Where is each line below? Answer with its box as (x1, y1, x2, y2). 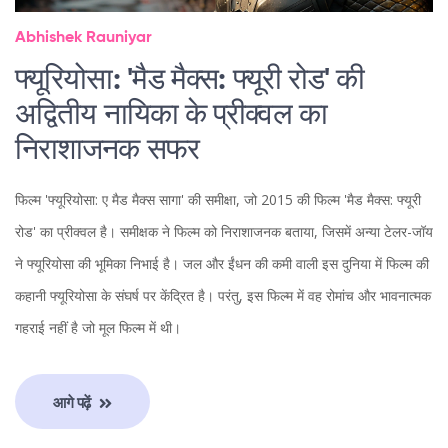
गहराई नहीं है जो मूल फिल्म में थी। (15, 318, 181, 338)
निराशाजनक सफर (15, 136, 199, 167)
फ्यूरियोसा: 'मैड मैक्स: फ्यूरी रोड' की (15, 66, 365, 97)
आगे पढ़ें (53, 391, 95, 412)
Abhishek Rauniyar (15, 30, 152, 47)
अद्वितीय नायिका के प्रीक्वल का (15, 101, 327, 132)
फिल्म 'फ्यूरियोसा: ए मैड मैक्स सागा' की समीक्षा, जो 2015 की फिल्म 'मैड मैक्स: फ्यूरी (15, 190, 421, 210)
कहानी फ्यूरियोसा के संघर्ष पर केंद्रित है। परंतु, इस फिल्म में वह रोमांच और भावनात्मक (15, 286, 431, 306)
